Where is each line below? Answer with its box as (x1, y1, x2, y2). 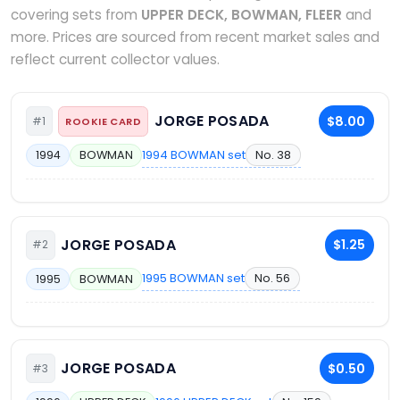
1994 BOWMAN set (142, 146, 246, 163)
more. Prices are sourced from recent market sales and (11, 28, 379, 46)
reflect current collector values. (11, 50, 220, 69)
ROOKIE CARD (65, 113, 142, 129)
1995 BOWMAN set (142, 270, 246, 287)
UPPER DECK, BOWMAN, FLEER (141, 5, 342, 24)
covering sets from (11, 5, 141, 24)
